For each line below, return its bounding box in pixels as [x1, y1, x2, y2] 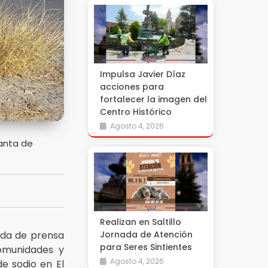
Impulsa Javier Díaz [99, 68, 185, 80]
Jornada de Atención [99, 229, 193, 240]
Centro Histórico [99, 106, 172, 118]
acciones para [99, 81, 164, 93]
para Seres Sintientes [99, 241, 192, 253]
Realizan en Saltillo [99, 216, 181, 228]
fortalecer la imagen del [99, 93, 207, 105]
